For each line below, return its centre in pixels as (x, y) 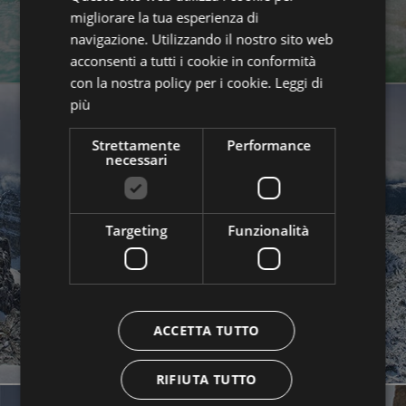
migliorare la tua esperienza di (164, 17)
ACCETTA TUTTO (206, 330)
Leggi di (299, 82)
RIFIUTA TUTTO (206, 379)
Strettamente (136, 145)
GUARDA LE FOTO (197, 264)
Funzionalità (269, 230)
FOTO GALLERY (217, 216)
